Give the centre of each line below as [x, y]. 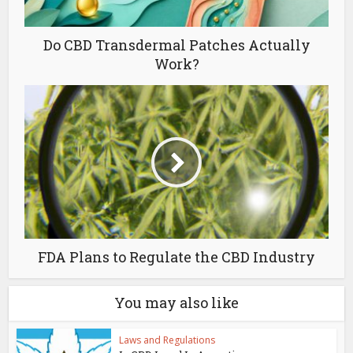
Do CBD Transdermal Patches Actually [176, 45]
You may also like [176, 303]
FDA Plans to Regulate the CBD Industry [176, 257]
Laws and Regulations [167, 340]
